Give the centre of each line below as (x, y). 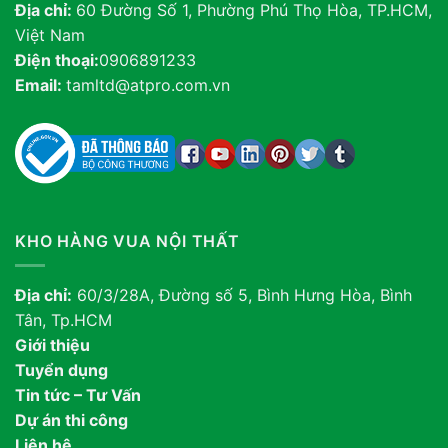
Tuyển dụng (61, 370)
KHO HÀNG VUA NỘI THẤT (127, 240)
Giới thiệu (52, 345)
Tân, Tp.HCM (63, 320)
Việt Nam (50, 35)
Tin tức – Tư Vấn (78, 395)
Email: (40, 85)
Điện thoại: (57, 60)
